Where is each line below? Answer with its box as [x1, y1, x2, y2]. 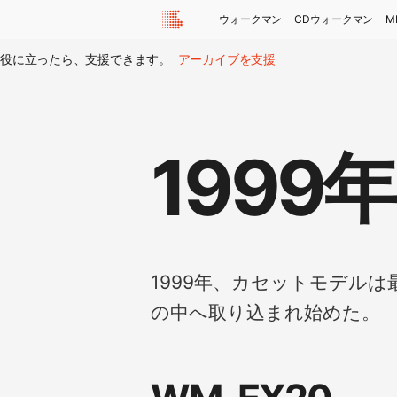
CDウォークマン [294, 12, 374, 26]
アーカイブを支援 [177, 51, 276, 66]
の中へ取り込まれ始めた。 [151, 301, 380, 323]
